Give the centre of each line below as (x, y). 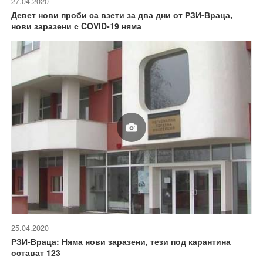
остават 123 (36, 252)
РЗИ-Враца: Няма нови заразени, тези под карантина (121, 241)
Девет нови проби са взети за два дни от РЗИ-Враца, (122, 15)
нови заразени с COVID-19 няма (76, 26)
